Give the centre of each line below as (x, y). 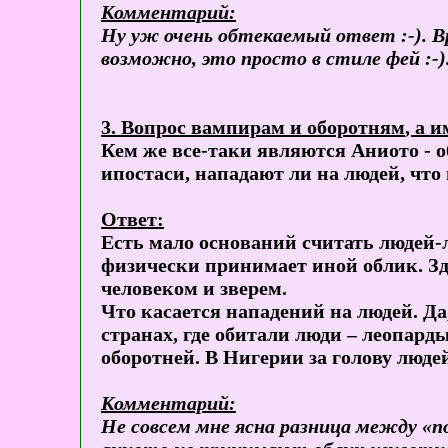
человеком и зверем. (194, 288)
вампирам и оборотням (298, 127)
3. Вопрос (146, 127)
